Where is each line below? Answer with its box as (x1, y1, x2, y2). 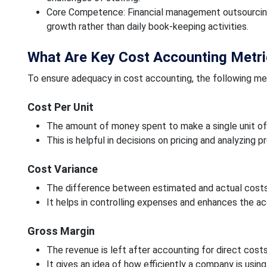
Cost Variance (27, 162, 98, 175)
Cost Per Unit (27, 100, 94, 113)
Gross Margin (27, 224, 95, 237)
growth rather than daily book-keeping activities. (46, 20, 249, 32)
